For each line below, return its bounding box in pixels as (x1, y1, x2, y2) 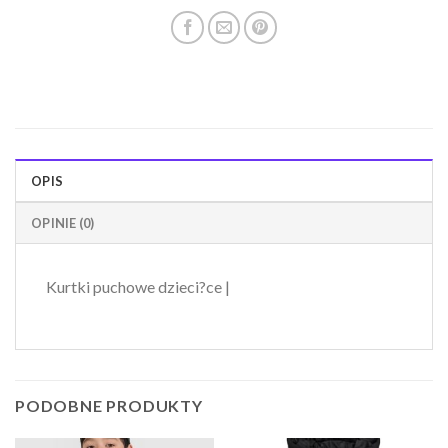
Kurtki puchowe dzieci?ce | (46, 276, 230, 296)
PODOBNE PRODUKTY (15, 396, 203, 416)
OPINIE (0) (31, 214, 95, 231)
